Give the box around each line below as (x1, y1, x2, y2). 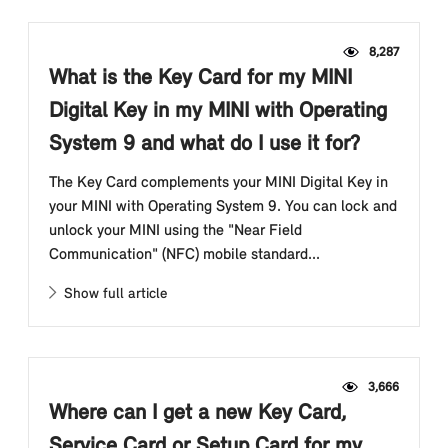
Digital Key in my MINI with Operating (49, 100, 387, 123)
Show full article (56, 287, 167, 302)
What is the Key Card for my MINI (49, 67, 352, 90)
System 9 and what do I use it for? (49, 133, 360, 156)
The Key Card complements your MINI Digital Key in (49, 175, 388, 191)
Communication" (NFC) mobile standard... (49, 247, 320, 263)
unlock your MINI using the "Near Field (49, 223, 302, 239)
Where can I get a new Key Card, (49, 402, 347, 425)
